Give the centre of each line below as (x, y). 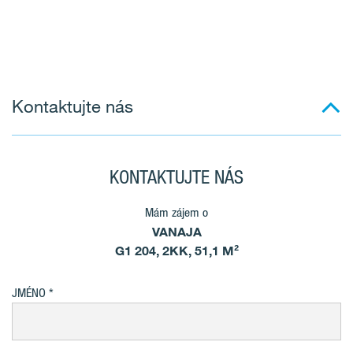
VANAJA (176, 232)
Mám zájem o (176, 212)
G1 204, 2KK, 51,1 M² (176, 251)
